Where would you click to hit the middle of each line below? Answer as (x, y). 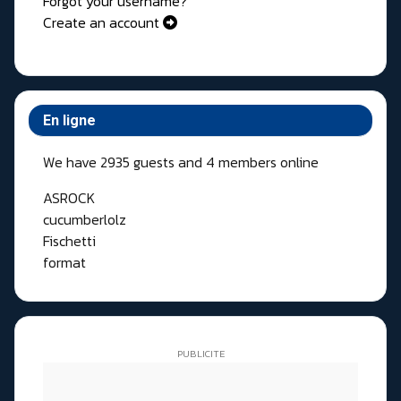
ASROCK (69, 197)
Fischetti (69, 240)
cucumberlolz (85, 219)
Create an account (103, 22)
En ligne (69, 120)
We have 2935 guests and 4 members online (181, 162)
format (64, 262)
